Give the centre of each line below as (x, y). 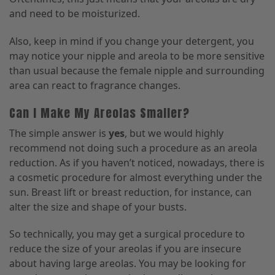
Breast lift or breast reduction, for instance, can (141, 192)
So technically (41, 234)
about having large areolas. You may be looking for (128, 264)
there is (247, 162)
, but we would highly (174, 133)
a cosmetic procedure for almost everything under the (136, 177)
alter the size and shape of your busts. (98, 207)
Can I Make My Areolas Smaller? (99, 112)
